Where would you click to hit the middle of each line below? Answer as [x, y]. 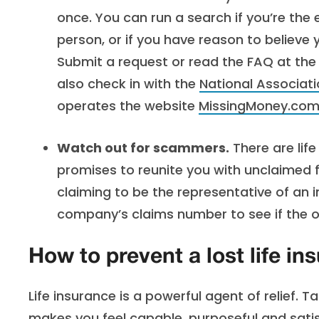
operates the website [128, 106]
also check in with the [128, 84]
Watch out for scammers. [143, 148]
